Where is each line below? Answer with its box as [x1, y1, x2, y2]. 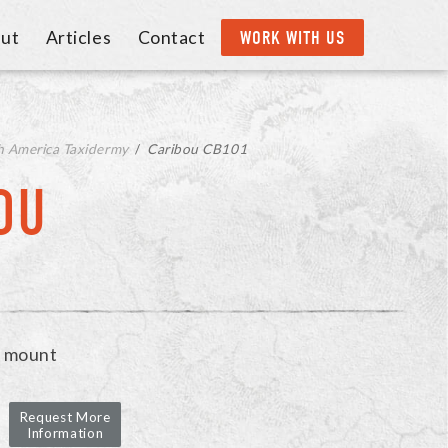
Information [26, 425, 104, 442]
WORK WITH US [240, 26, 345, 49]
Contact [137, 26, 206, 48]
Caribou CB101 [147, 140, 248, 157]
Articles [45, 26, 112, 48]
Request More [19, 409, 111, 426]
